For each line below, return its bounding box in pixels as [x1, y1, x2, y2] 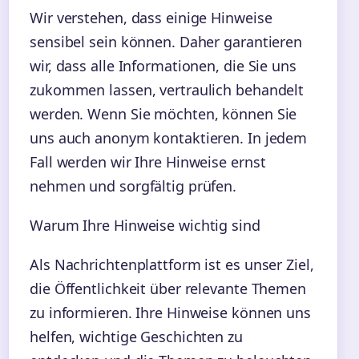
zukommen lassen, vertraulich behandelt [30, 80, 305, 100]
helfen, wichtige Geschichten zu [30, 327, 243, 347]
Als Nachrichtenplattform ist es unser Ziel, [30, 255, 314, 275]
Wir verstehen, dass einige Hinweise [30, 8, 272, 28]
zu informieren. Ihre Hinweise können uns [30, 303, 311, 323]
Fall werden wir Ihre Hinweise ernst [30, 152, 266, 172]
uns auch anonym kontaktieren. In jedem [30, 128, 308, 148]
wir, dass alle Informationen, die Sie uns [30, 56, 296, 76]
